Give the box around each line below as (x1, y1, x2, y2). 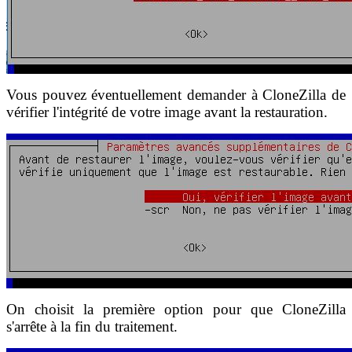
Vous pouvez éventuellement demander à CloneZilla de (6, 86, 346, 103)
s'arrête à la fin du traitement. (6, 317, 178, 335)
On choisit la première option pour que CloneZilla (6, 300, 346, 317)
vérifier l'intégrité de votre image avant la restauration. (6, 103, 328, 120)
